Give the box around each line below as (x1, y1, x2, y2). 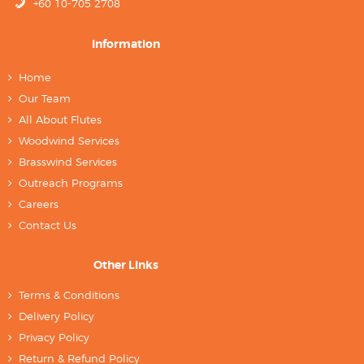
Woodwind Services (19, 134, 120, 148)
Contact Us (19, 219, 77, 232)
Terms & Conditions (19, 288, 120, 302)
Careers (19, 197, 59, 211)
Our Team (19, 92, 71, 106)
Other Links (93, 258, 158, 273)
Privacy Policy (19, 331, 90, 344)
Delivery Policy (19, 310, 95, 323)
